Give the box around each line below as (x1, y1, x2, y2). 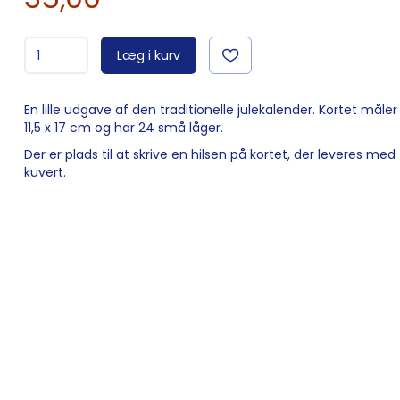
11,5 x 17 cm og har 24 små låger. (24, 119, 224, 137)
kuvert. (24, 163, 67, 182)
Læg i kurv (117, 46, 181, 65)
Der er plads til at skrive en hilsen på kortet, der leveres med (24, 146, 396, 164)
